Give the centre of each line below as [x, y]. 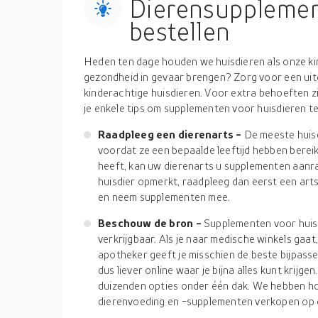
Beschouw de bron [147, 223]
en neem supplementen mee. [164, 197]
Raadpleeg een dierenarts [167, 134]
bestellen [180, 31]
